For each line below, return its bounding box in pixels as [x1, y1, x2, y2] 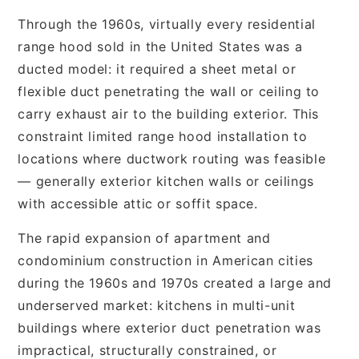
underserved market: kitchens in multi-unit [18, 296, 296, 313]
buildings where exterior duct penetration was [18, 319, 321, 336]
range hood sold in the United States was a [18, 38, 303, 54]
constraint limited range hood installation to [18, 127, 308, 144]
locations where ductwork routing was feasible [18, 150, 326, 167]
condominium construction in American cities [18, 252, 313, 268]
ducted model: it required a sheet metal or [18, 60, 296, 77]
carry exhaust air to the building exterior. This [18, 105, 320, 122]
